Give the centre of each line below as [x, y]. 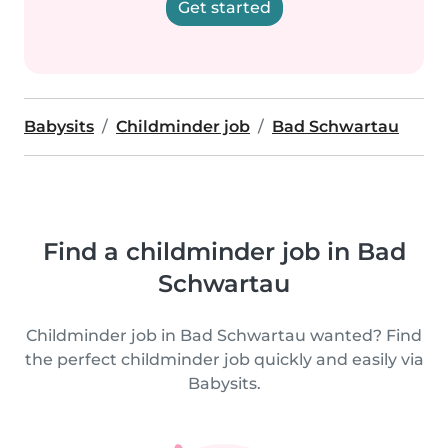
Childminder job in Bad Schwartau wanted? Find [224, 335]
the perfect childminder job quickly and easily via [224, 359]
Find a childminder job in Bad [224, 251]
